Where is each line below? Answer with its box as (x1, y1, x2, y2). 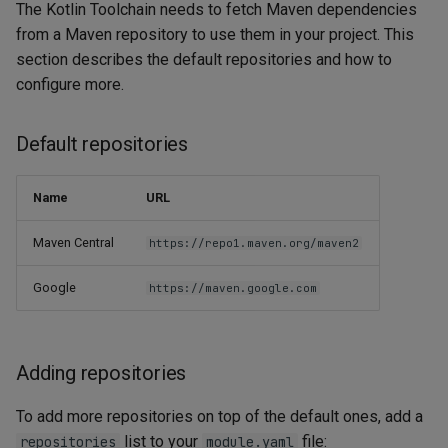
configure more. (16, 75, 124, 95)
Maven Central (33, 235, 114, 251)
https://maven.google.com (149, 281, 318, 296)
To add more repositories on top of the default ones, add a (16, 407, 423, 427)
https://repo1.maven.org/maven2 (149, 236, 360, 251)
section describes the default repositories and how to (16, 50, 392, 70)
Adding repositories (16, 361, 187, 386)
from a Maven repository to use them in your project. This (16, 25, 414, 45)
